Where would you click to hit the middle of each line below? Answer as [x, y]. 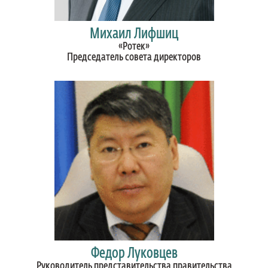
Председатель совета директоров [134, 57]
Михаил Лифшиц [134, 34]
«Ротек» [134, 47]
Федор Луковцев [134, 254]
